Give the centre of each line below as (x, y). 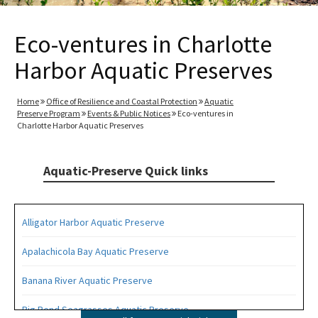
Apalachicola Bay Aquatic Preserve (95, 251)
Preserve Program (49, 113)
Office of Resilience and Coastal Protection (122, 101)
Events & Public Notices (129, 113)
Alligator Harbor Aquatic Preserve (93, 222)
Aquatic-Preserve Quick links (125, 170)
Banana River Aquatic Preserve (87, 280)
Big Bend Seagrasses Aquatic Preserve (105, 309)
